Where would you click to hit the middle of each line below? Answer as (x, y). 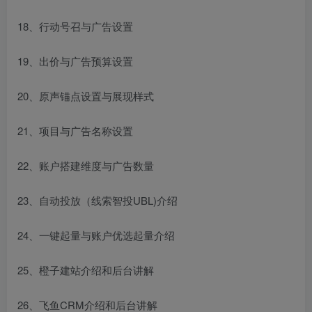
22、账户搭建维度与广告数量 (86, 165)
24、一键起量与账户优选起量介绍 (96, 235)
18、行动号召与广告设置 (75, 26)
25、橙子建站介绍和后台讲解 (86, 270)
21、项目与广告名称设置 (75, 130)
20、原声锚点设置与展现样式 (86, 95)
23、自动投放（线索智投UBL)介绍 (97, 200)
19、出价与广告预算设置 (75, 61)
